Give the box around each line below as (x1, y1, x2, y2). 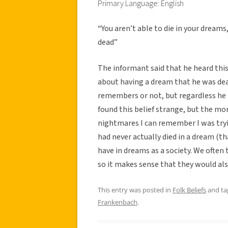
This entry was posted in (98, 185, 173, 194)
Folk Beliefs (173, 185, 206, 194)
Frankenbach (98, 197, 137, 207)
